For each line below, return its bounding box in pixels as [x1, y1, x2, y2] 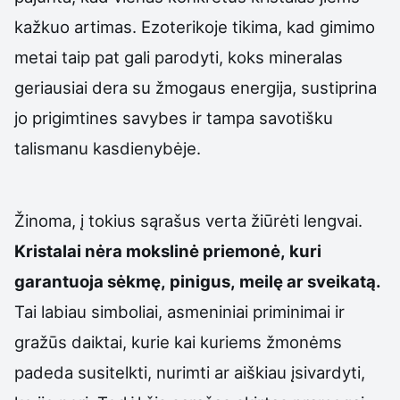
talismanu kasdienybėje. [14, 138, 201, 159]
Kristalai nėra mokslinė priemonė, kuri [14, 240, 321, 261]
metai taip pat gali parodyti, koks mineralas [14, 47, 343, 68]
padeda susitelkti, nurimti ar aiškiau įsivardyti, [14, 362, 365, 382]
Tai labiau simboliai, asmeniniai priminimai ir [14, 301, 345, 321]
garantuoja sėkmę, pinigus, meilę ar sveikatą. [14, 271, 381, 291]
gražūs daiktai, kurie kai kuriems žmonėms [14, 331, 342, 352]
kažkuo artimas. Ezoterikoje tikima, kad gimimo [14, 17, 375, 37]
